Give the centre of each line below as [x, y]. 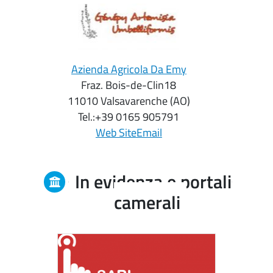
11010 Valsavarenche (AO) [129, 101]
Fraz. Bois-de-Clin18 [129, 85]
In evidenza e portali [153, 182]
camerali [147, 203]
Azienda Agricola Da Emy [129, 69]
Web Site [116, 132]
